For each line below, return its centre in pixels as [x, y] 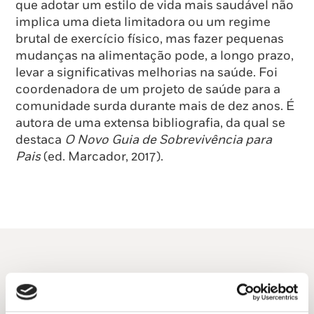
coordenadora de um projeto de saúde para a [148, 90]
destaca [40, 140]
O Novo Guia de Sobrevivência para [168, 140]
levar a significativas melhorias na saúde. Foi [146, 73]
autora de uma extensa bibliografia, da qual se [150, 123]
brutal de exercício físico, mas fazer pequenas [150, 39]
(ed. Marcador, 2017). [102, 157]
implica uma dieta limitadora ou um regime [143, 22]
